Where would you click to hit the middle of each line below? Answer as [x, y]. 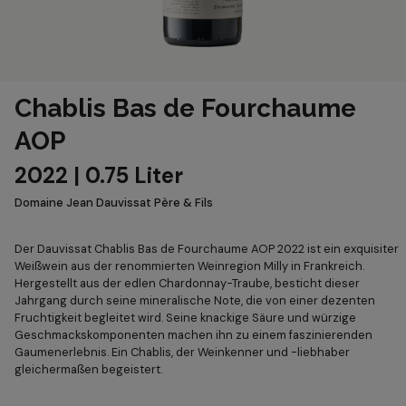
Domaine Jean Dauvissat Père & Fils [114, 203]
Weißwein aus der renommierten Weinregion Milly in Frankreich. [189, 266]
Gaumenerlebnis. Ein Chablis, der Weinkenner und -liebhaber [182, 353]
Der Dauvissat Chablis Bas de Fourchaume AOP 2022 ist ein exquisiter [207, 249]
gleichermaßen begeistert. [88, 370]
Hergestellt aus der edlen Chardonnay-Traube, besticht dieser [187, 284]
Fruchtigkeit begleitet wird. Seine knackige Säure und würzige [185, 318]
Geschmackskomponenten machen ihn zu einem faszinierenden [193, 335]
